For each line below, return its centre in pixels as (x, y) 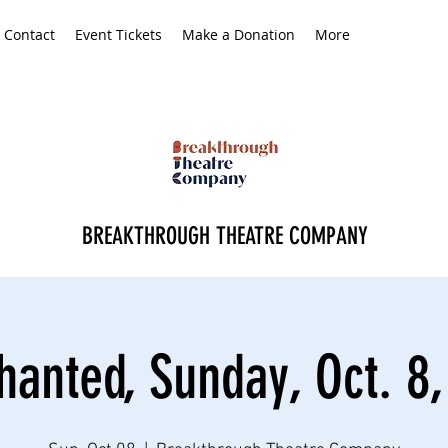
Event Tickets (118, 34)
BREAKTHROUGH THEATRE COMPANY (228, 236)
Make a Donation (238, 34)
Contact (29, 34)
